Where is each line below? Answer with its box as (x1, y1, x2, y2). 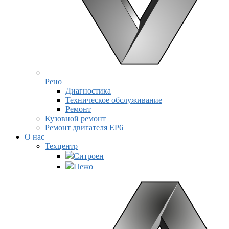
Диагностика (65, 86, 111, 95)
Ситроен (74, 152, 104, 161)
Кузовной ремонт (45, 114, 106, 123)
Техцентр (45, 142, 78, 150)
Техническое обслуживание (65, 96, 162, 104)
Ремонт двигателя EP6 (45, 123, 123, 132)
